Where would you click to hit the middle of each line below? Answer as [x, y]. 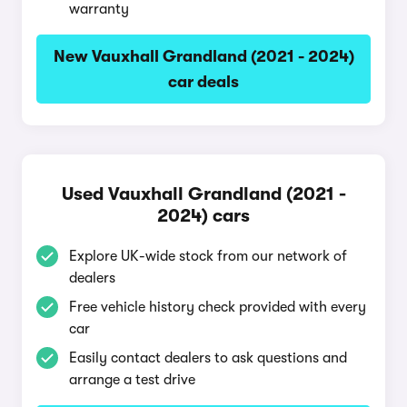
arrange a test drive [132, 380]
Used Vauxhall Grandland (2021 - [203, 194]
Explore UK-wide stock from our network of [208, 256]
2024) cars [203, 216]
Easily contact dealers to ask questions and [208, 358]
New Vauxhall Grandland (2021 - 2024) [203, 56]
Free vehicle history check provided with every [218, 307]
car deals [203, 82]
